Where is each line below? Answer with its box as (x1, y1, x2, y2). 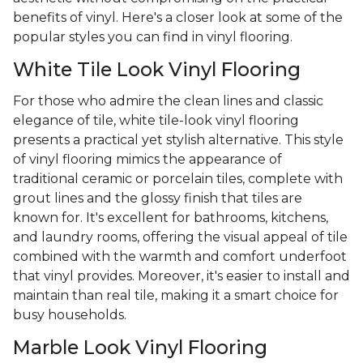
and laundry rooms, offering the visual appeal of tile (13, 229, 348, 246)
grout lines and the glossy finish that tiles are (13, 190, 302, 207)
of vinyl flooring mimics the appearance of (13, 152, 282, 168)
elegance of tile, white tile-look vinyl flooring (13, 113, 299, 129)
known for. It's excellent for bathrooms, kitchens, (13, 210, 328, 226)
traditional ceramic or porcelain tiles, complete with (13, 171, 343, 187)
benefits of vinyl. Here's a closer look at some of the (13, 10, 343, 26)
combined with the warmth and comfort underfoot (13, 249, 347, 265)
